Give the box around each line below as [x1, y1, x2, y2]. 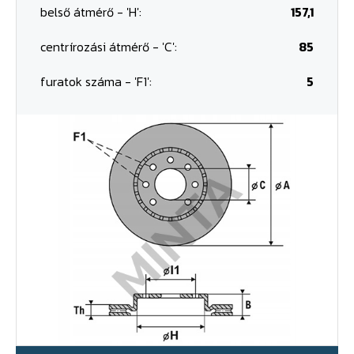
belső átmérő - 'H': [40, 2, 141, 21]
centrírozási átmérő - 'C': [40, 37, 177, 56]
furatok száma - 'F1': [40, 72, 152, 91]
